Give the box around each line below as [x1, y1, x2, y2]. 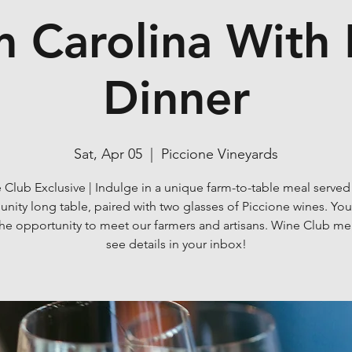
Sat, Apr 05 [74, 145, 142, 163]
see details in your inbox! [105, 236, 247, 251]
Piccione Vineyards [161, 145, 278, 163]
